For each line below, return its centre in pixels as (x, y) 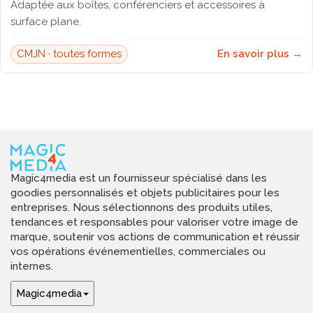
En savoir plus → (260, 54)
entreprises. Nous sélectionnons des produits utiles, (141, 208)
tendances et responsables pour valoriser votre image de (154, 223)
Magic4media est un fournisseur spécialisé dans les (139, 179)
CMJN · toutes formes (69, 54)
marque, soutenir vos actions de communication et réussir (155, 237)
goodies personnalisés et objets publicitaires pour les (145, 193)
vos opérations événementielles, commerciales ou (138, 252)
